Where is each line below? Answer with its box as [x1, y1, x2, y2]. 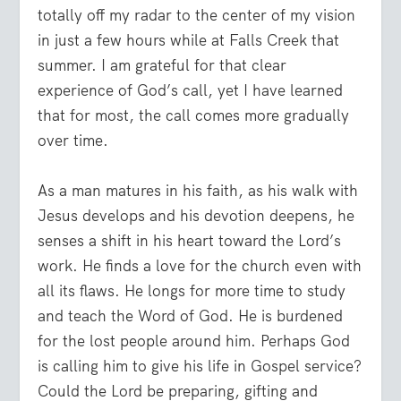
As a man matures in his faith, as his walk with [38, 180, 359, 200]
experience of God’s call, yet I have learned [38, 81, 344, 101]
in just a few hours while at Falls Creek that [38, 30, 340, 51]
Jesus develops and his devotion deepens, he [38, 205, 355, 226]
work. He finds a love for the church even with [38, 255, 363, 276]
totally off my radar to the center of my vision [38, 5, 356, 26]
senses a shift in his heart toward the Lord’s [38, 230, 342, 251]
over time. [38, 131, 109, 151]
